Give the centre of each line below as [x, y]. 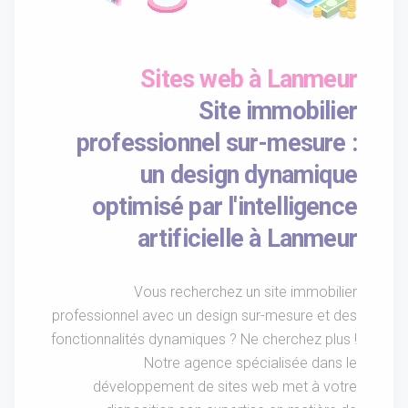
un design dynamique [249, 175]
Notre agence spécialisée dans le [250, 363]
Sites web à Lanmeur [249, 80]
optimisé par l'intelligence [224, 207]
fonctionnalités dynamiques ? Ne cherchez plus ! [204, 340]
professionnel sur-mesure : [216, 143]
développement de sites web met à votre [225, 387]
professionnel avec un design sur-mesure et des [204, 316]
